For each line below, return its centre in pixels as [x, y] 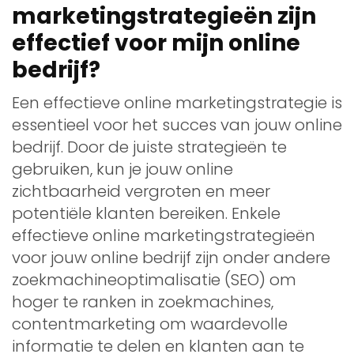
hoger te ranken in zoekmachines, [143, 301]
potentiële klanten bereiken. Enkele [146, 213]
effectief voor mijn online [156, 43]
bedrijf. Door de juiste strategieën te [149, 147]
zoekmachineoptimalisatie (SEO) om [154, 279]
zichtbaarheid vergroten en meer [141, 191]
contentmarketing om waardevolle [150, 324]
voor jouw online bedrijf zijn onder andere [171, 257]
